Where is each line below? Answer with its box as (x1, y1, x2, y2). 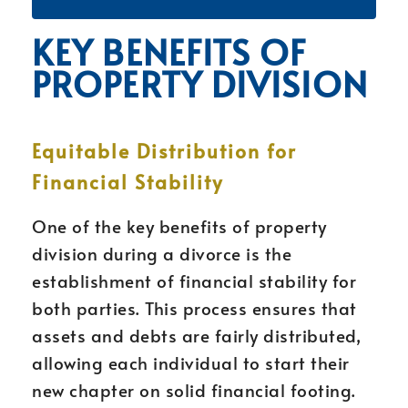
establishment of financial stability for (32, 269, 356, 292)
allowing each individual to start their (32, 351, 350, 374)
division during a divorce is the (32, 241, 291, 265)
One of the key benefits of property (32, 214, 327, 238)
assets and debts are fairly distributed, (32, 323, 361, 347)
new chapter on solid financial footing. (32, 378, 356, 402)
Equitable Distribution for (32, 138, 297, 164)
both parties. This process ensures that (32, 296, 357, 320)
